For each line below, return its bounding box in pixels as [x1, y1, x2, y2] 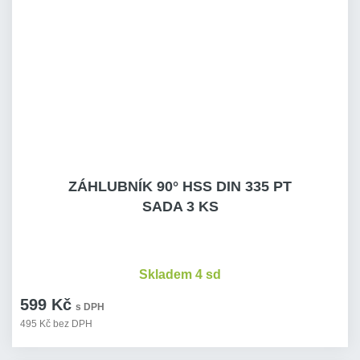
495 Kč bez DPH [20, 318, 92, 329]
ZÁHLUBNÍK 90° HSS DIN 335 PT [68, 178, 292, 194]
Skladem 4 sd [139, 268, 221, 281]
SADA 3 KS [141, 198, 219, 215]
